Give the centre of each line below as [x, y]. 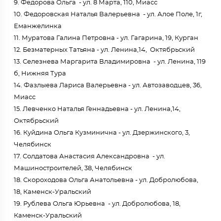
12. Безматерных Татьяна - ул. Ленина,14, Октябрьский [104, 50]
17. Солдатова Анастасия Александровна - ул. [90, 157]
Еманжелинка [38, 26]
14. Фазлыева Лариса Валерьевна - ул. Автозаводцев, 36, [108, 86]
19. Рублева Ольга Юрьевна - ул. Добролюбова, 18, [97, 204]
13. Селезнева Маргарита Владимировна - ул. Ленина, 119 [110, 62]
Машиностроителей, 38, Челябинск [73, 168]
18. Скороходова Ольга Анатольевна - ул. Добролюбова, [106, 180]
